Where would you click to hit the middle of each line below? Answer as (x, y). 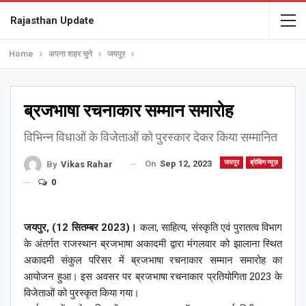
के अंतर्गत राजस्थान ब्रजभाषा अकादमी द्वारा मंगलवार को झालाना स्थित (153, 244)
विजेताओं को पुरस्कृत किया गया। (82, 293)
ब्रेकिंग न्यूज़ (264, 162)
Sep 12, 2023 (186, 164)
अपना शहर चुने (70, 54)
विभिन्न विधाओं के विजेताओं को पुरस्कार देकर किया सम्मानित (151, 137)
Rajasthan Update (52, 20)
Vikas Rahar (87, 164)
